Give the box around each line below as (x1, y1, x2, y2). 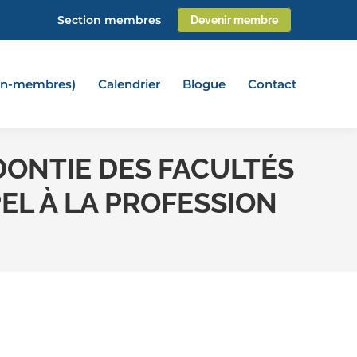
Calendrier (98, 76, 160, 92)
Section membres (57, 13, 161, 27)
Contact (248, 76, 296, 92)
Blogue (182, 76, 226, 92)
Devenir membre (190, 14, 278, 26)
